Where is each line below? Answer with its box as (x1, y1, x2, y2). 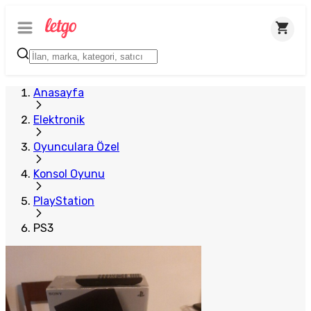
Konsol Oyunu (33, 167, 105, 180)
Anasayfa (33, 86, 84, 99)
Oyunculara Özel (33, 140, 119, 153)
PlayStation (33, 194, 94, 208)
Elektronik (33, 113, 85, 126)
